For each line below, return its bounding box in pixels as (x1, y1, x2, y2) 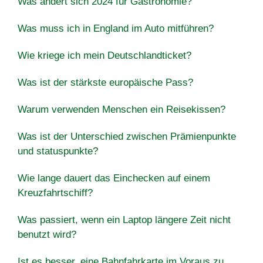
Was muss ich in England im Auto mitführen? (18, 22, 214, 34)
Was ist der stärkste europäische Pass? (18, 76, 193, 88)
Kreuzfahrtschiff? (18, 187, 93, 198)
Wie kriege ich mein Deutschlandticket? (18, 49, 191, 61)
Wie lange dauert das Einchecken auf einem (18, 172, 210, 184)
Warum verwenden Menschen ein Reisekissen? (18, 103, 225, 115)
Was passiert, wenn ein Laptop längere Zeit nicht (18, 214, 231, 225)
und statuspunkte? (18, 145, 98, 157)
